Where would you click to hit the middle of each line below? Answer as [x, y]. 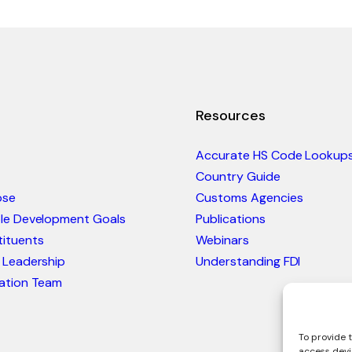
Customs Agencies [249, 197]
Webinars [222, 240]
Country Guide [238, 176]
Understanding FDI [248, 261]
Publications [231, 218]
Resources [231, 115]
